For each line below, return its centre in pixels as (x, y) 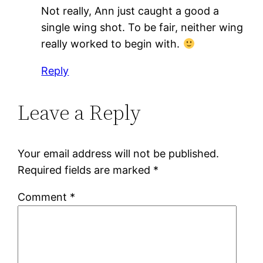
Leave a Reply (80, 112)
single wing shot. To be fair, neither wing (142, 27)
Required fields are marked (86, 170)
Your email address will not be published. (119, 153)
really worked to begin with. (112, 43)
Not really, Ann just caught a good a (130, 11)
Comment (44, 197)
